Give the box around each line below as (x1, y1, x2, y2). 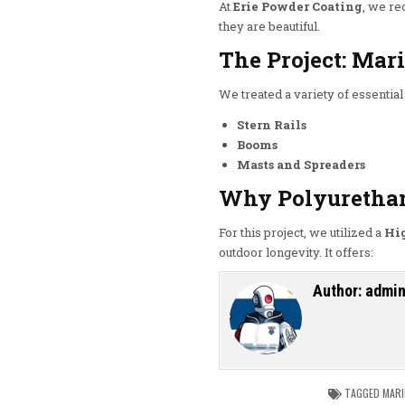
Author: (313, 280, 365, 300)
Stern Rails (237, 116, 306, 133)
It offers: (322, 243, 373, 260)
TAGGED (341, 384, 382, 400)
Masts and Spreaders (237, 155, 365, 173)
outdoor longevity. (219, 243, 322, 260)
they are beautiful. (219, 18, 320, 35)
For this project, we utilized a (219, 223, 384, 240)
